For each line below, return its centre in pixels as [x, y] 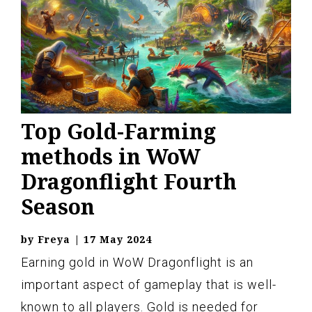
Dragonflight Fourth [129, 181]
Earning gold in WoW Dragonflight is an [137, 262]
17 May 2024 [118, 239]
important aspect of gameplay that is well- [149, 284]
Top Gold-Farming [118, 131]
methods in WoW [111, 156]
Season [58, 206]
